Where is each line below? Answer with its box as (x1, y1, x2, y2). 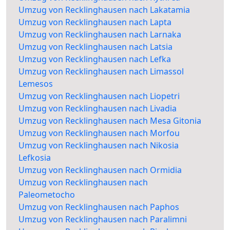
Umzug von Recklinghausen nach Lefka (18, 53, 171, 65)
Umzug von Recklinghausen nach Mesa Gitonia (18, 115, 201, 127)
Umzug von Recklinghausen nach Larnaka (18, 29, 181, 41)
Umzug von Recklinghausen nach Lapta (18, 16, 171, 28)
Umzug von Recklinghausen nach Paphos (18, 201, 179, 213)
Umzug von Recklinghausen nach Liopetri (18, 90, 180, 102)
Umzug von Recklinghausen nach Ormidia (18, 164, 182, 176)
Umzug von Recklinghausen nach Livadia (18, 103, 177, 114)
